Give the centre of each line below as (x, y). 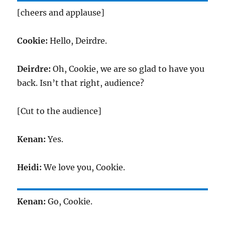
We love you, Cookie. (85, 167)
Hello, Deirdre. (78, 41)
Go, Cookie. (70, 201)
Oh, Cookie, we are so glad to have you (128, 69)
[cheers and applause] (61, 13)
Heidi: (31, 167)
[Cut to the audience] (60, 111)
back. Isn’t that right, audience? (81, 83)
